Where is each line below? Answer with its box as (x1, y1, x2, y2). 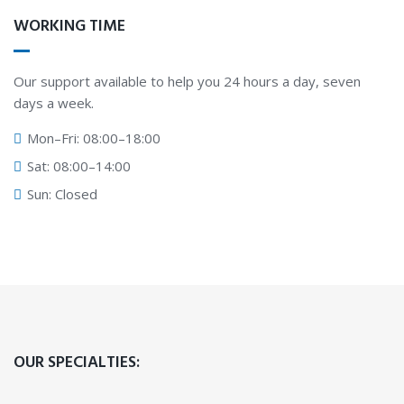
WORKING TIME (14, 14, 125, 40)
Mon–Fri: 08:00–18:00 (23, 129, 161, 147)
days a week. (14, 94, 94, 112)
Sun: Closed (23, 185, 97, 203)
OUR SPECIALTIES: (14, 350, 140, 376)
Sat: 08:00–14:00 (23, 157, 131, 175)
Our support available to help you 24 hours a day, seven (14, 72, 361, 90)
